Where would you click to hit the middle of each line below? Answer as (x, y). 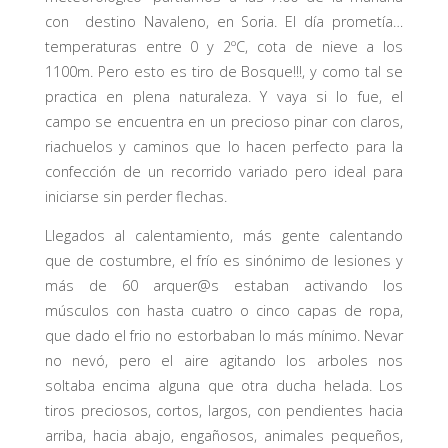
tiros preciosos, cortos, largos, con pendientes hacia (224, 411)
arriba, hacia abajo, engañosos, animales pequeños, (224, 436)
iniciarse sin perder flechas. (135, 196)
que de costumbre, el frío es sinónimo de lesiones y (224, 261)
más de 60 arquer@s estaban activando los (224, 286)
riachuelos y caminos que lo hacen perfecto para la (224, 146)
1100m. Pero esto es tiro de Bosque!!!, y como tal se (224, 71)
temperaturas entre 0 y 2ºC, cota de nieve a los (224, 46)
